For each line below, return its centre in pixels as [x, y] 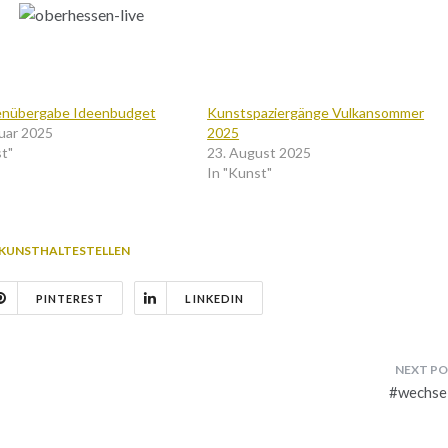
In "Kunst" [240, 172]
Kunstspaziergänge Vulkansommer [316, 112]
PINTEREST [70, 298]
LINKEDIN [215, 298]
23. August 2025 [259, 152]
